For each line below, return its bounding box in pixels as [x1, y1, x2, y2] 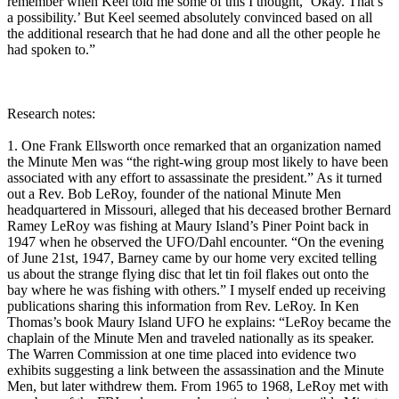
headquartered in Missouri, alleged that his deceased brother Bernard [7, 202, 391, 218]
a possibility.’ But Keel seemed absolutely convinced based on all [7, 10, 372, 26]
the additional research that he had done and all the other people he [7, 26, 380, 42]
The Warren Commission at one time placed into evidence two [7, 346, 356, 362]
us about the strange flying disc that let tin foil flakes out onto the [7, 266, 369, 282]
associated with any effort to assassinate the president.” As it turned [7, 170, 382, 186]
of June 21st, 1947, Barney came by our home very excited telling [7, 250, 377, 266]
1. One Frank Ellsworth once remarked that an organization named [7, 138, 381, 154]
